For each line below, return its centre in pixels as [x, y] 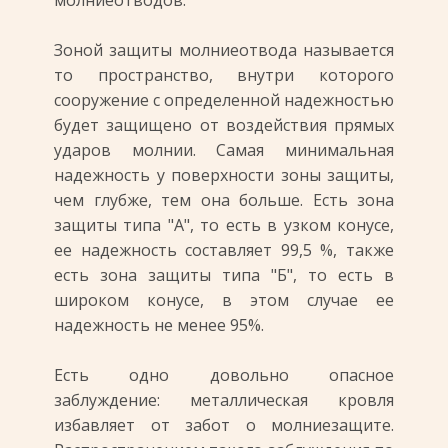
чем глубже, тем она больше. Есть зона [224, 200]
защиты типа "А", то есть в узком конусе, [224, 225]
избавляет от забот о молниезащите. [224, 425]
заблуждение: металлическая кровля [224, 400]
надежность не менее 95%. [159, 325]
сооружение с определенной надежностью [224, 100]
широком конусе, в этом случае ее [224, 300]
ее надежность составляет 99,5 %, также [224, 250]
